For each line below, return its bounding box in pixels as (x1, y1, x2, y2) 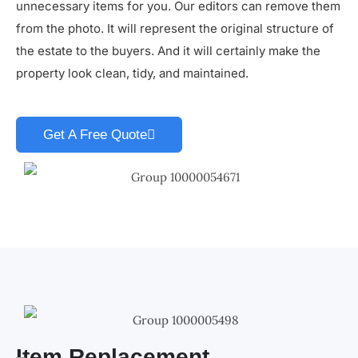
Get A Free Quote (43, 127, 147, 143)
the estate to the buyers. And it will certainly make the (16, 43, 320, 59)
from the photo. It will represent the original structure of (16, 21, 334, 37)
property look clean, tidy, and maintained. (16, 66, 249, 82)
